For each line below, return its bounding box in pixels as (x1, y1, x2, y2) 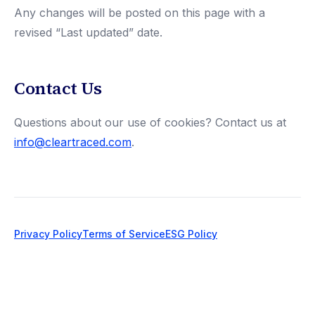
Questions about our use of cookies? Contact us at (14, 115, 286, 129)
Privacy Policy (14, 228, 82, 240)
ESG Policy (165, 228, 217, 240)
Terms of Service (82, 228, 165, 240)
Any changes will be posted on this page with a (14, 6, 265, 20)
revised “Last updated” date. (14, 25, 162, 39)
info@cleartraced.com (14, 135, 131, 149)
